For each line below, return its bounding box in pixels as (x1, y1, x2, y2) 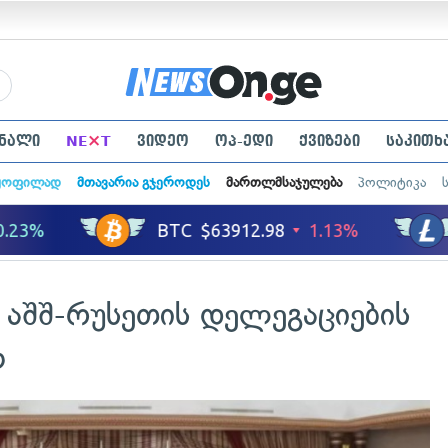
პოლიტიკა (357, 174, 426, 191)
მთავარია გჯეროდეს (76, 174, 210, 191)
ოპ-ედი (214, 133, 273, 149)
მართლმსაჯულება (225, 174, 342, 191)
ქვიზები (298, 133, 360, 149)
